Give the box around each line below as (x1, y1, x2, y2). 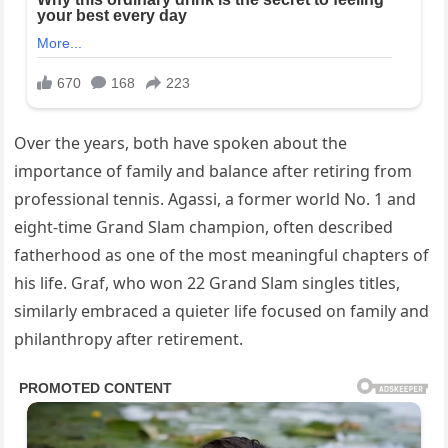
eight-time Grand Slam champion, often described (14, 215, 394, 238)
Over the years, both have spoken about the (14, 131, 348, 154)
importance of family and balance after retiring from (14, 159, 413, 182)
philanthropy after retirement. (14, 327, 244, 350)
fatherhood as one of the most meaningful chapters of (14, 243, 430, 266)
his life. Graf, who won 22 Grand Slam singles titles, (14, 271, 401, 294)
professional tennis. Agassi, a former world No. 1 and (14, 187, 417, 210)
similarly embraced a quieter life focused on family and (14, 299, 430, 322)
